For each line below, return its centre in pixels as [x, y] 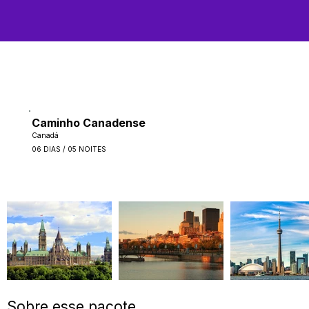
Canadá [46, 136]
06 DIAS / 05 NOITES [69, 149]
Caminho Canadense [89, 123]
